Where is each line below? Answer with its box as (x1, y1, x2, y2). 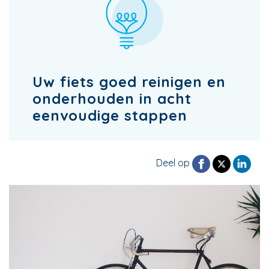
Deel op (156, 157, 192, 169)
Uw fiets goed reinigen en (32, 73, 226, 91)
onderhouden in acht (32, 89, 192, 107)
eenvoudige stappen (32, 106, 187, 124)
